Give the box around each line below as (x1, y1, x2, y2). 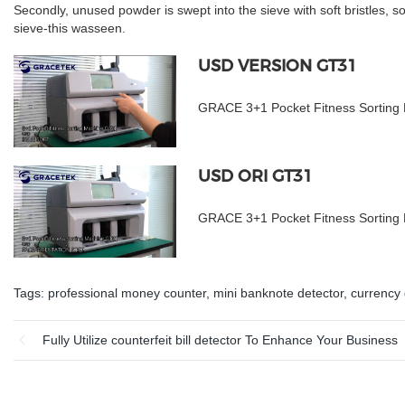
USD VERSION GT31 (198, 56, 357, 76)
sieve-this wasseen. (14, 21, 126, 35)
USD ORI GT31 (198, 165, 313, 186)
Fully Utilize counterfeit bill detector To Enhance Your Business (42, 332, 398, 347)
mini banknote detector (213, 285, 344, 300)
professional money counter (48, 285, 206, 300)
